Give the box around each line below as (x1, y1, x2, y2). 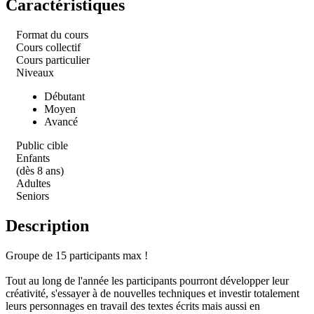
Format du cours (16, 28, 88, 41)
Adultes (16, 177, 50, 189)
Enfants (16, 151, 50, 164)
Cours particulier (16, 53, 90, 66)
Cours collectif (16, 41, 81, 53)
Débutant (44, 90, 85, 102)
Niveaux (16, 66, 54, 78)
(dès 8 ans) (16, 164, 64, 177)
